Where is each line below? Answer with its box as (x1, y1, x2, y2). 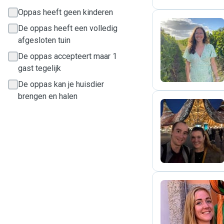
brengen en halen (18, 91, 77, 101)
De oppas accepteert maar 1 (18, 51, 117, 61)
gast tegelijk (18, 63, 61, 73)
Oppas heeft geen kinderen (18, 7, 113, 17)
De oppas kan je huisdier (18, 79, 104, 89)
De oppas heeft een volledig (18, 23, 117, 33)
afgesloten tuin (18, 35, 70, 45)
